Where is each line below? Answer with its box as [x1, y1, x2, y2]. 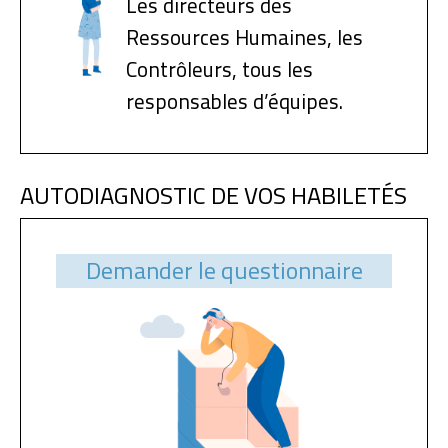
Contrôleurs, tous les [126, 49, 313, 89]
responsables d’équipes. [126, 81, 343, 121]
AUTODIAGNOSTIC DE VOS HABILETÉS [20, 172, 407, 218]
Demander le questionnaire [85, 247, 363, 293]
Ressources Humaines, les [126, 17, 363, 57]
